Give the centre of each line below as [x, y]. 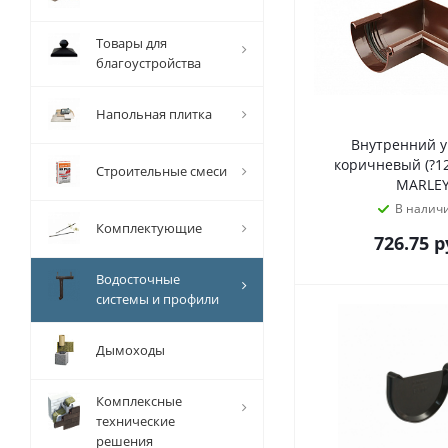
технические [135, 421]
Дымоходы [130, 350]
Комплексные [139, 401]
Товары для [131, 43]
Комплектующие [149, 228]
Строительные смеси [161, 171]
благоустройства [148, 63]
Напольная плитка [154, 114]
